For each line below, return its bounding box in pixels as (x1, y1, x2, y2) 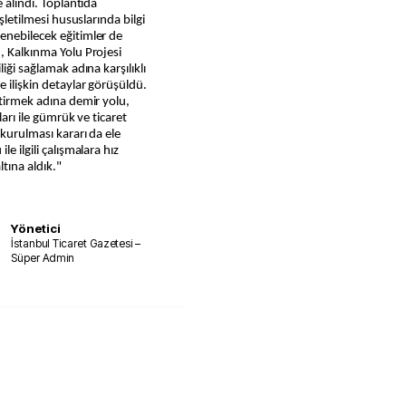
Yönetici (11, 220, 61, 236)
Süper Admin (11, 250, 75, 265)
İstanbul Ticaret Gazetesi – (11, 236, 140, 250)
